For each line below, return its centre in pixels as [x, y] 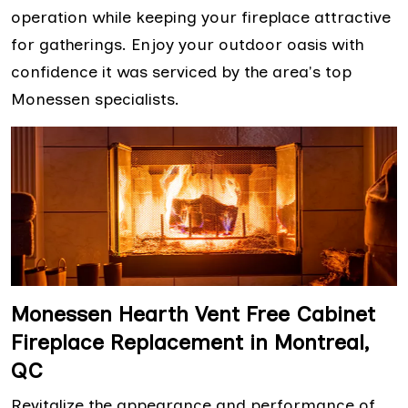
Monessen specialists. [95, 100]
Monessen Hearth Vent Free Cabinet [193, 313]
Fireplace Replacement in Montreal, [190, 342]
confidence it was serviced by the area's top [181, 72]
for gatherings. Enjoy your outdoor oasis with [188, 45]
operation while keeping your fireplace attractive [201, 18]
